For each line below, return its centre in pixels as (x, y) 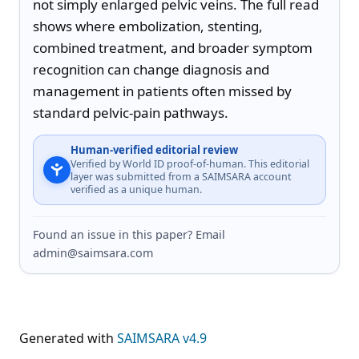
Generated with (68, 338)
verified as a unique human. (136, 189)
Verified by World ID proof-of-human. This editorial (190, 163)
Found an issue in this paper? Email (129, 234)
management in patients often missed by (162, 91)
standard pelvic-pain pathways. (131, 112)
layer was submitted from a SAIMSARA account (181, 176)
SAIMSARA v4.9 (162, 338)
